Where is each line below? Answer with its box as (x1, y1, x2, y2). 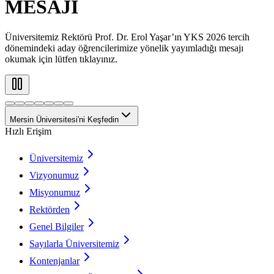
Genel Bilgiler (29, 221, 84, 232)
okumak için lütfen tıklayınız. (5, 53, 117, 64)
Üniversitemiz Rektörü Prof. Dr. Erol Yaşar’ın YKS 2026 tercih (5, 31, 250, 42)
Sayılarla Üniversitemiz (29, 238, 119, 249)
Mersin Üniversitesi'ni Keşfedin (10, 114, 119, 124)
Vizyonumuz (29, 169, 79, 180)
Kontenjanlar (29, 255, 80, 266)
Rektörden (29, 204, 70, 215)
